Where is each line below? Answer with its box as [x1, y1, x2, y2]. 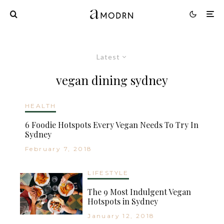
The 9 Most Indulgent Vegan [87, 186, 191, 197]
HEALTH [25, 101, 56, 109]
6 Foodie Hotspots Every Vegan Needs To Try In [25, 119, 198, 130]
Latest [96, 52, 120, 61]
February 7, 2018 [25, 144, 92, 152]
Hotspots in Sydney [87, 195, 158, 206]
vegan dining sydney [56, 71, 168, 88]
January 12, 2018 [87, 211, 155, 219]
